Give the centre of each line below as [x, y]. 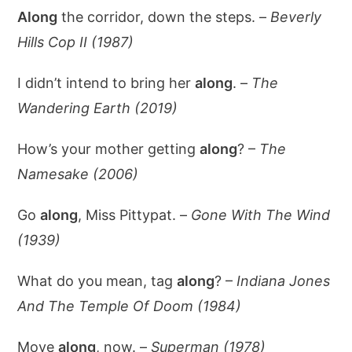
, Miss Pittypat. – [135, 214]
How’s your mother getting [109, 148]
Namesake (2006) [78, 174]
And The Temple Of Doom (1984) [130, 306]
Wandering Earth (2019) [98, 108]
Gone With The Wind [261, 214]
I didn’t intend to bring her [106, 82]
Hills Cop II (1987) [76, 42]
